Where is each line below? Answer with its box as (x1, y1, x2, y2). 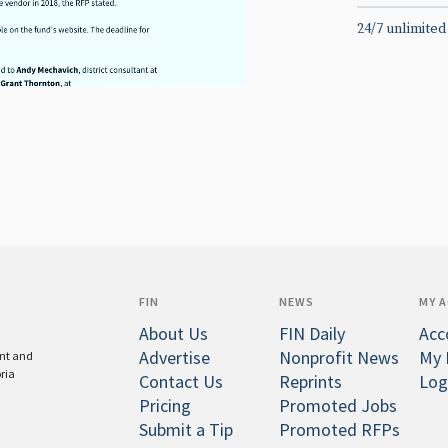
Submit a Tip (139, 418, 234, 442)
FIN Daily (279, 322, 346, 346)
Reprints (279, 370, 343, 394)
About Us (139, 322, 209, 346)
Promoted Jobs (279, 394, 398, 418)
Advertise (139, 346, 211, 370)
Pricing (139, 394, 192, 418)
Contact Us (139, 370, 224, 394)
